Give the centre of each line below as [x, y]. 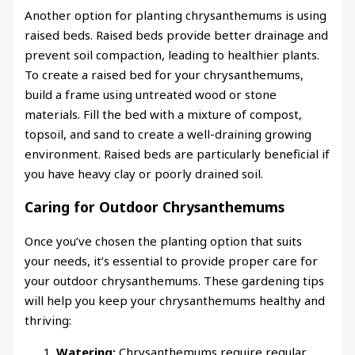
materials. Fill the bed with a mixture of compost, [164, 114]
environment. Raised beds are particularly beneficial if [177, 153]
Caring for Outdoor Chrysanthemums [155, 207]
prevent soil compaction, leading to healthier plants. [172, 54]
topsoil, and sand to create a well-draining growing [168, 134]
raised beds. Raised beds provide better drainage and [177, 34]
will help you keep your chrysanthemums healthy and [175, 300]
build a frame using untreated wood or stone [151, 94]
